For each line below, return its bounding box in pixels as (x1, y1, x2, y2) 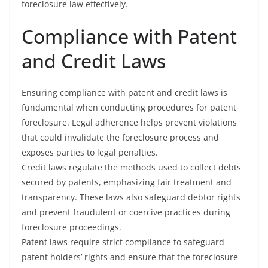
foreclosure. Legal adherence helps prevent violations (22, 117, 237, 128)
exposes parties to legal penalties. (22, 147, 158, 158)
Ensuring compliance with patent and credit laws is (22, 87, 227, 98)
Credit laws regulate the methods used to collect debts (22, 162, 241, 173)
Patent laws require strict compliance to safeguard (22, 236, 224, 248)
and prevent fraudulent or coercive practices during (22, 206, 230, 218)
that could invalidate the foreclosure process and (22, 132, 219, 143)
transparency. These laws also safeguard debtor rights (22, 191, 240, 203)
